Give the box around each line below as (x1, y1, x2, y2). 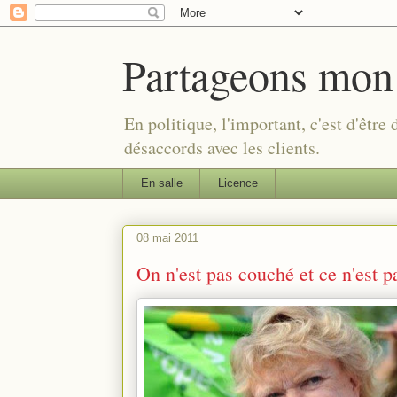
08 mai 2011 (136, 231, 198, 245)
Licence (217, 175, 258, 190)
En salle (140, 175, 183, 190)
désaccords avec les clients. (124, 136, 320, 160)
